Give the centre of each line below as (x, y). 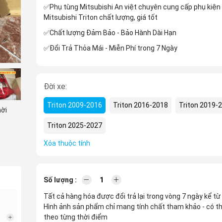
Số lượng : (60, 180)
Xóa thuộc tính (67, 143)
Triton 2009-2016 (74, 105)
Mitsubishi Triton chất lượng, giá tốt (100, 17)
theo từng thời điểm (75, 217)
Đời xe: (55, 86)
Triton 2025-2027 (74, 125)
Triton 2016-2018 (140, 105)
